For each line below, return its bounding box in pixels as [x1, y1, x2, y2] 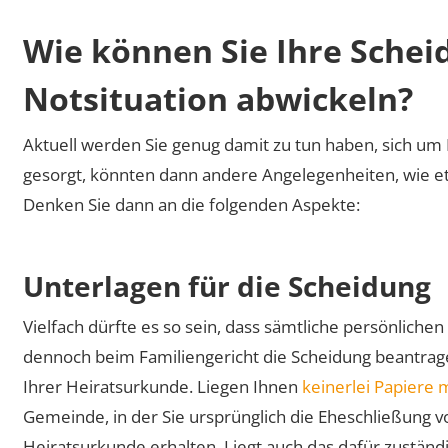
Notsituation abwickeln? [23, 76, 414, 120]
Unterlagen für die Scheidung [23, 267, 432, 306]
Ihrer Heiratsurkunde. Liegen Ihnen [23, 374, 303, 398]
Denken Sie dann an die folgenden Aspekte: [23, 193, 361, 217]
